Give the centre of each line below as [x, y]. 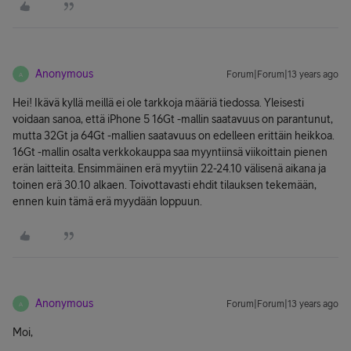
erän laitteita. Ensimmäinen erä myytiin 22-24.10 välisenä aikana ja [169, 168]
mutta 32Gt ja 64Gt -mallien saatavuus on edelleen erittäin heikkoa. [174, 136]
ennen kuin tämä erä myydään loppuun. [107, 201]
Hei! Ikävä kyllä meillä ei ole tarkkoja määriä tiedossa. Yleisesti [158, 103]
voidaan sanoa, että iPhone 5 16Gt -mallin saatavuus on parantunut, [173, 119]
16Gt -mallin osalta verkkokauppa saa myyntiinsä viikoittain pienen [170, 152]
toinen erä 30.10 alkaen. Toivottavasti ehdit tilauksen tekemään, [165, 185]
